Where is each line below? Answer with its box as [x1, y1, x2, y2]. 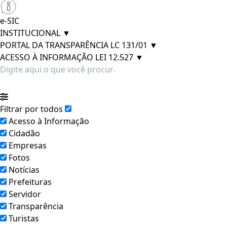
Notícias [9, 164, 40, 175]
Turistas [9, 213, 39, 224]
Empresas [9, 140, 47, 151]
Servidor [9, 188, 41, 200]
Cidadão [9, 128, 40, 139]
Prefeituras [9, 176, 52, 187]
